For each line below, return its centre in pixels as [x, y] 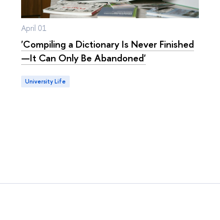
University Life [47, 82]
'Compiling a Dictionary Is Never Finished [107, 44]
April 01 [34, 28]
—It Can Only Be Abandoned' [83, 58]
